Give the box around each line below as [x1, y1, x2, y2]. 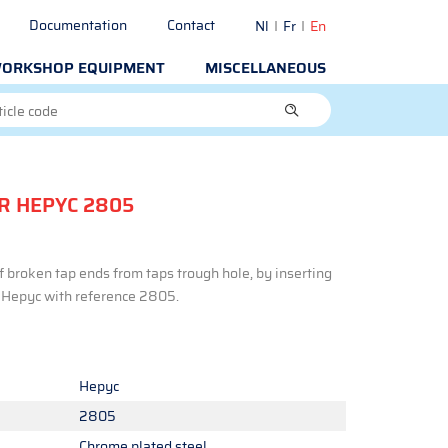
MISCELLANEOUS [205, 56, 326, 80]
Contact [167, 14, 215, 36]
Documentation [29, 14, 127, 36]
